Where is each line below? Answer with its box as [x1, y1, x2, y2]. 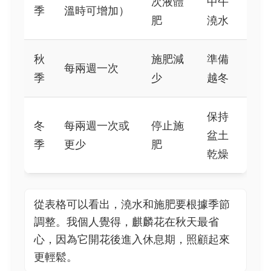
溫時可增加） [64, 4, 129, 17]
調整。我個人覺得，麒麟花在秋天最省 [34, 215, 219, 228]
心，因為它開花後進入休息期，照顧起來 [34, 233, 230, 246]
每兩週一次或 [64, 119, 129, 132]
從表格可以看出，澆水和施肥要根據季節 [34, 198, 230, 211]
